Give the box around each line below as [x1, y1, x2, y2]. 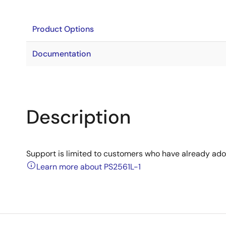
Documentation [32, 48, 91, 59]
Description [26, 104, 131, 130]
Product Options [32, 24, 94, 34]
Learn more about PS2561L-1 [36, 161, 141, 172]
